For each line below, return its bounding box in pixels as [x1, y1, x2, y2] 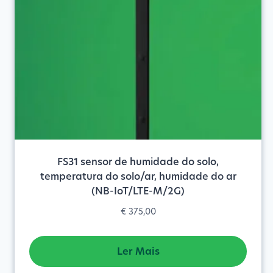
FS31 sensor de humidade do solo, [57, 155, 219, 169]
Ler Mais [116, 244, 160, 258]
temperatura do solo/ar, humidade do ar [40, 169, 236, 183]
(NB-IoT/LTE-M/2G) [91, 184, 185, 198]
